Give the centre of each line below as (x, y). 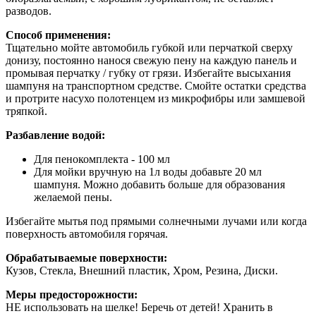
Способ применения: (58, 35)
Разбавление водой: (55, 135)
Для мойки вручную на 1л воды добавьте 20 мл (148, 172)
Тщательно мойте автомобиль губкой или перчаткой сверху (149, 48)
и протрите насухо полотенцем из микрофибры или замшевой (156, 99)
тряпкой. (26, 111)
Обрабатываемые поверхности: (86, 258)
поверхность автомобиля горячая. (87, 234)
